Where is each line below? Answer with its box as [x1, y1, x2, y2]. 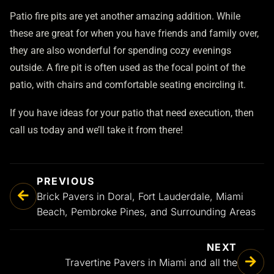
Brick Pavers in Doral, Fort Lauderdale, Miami [37, 190, 243, 202]
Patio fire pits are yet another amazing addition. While [10, 10, 240, 23]
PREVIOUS [37, 174, 95, 187]
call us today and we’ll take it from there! [10, 124, 183, 136]
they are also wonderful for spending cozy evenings [10, 45, 231, 57]
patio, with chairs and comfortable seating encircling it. [10, 79, 246, 91]
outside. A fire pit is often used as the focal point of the [10, 62, 245, 74]
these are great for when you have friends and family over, [10, 28, 259, 40]
